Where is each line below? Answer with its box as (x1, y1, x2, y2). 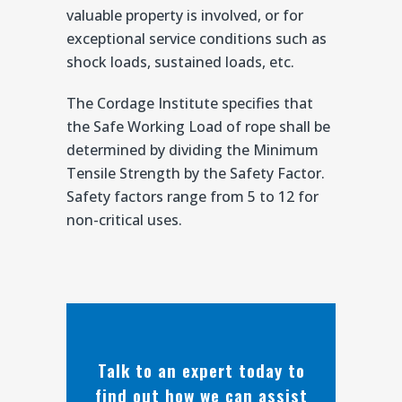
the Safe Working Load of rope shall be (66, 116, 330, 136)
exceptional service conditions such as (66, 28, 327, 48)
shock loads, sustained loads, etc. (66, 51, 294, 72)
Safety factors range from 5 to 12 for (66, 186, 319, 206)
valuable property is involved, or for (66, 4, 303, 25)
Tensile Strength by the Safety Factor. (66, 162, 325, 183)
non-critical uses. (66, 209, 182, 230)
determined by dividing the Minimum (66, 139, 319, 160)
